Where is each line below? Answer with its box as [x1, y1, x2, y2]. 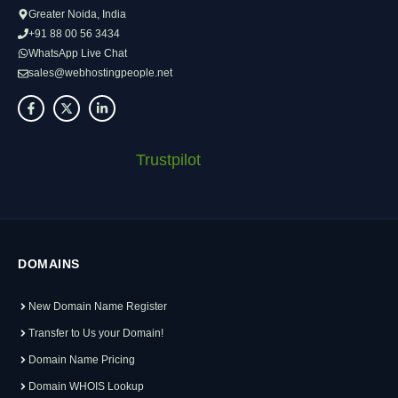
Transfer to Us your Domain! [28, 327, 163, 340]
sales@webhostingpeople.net [28, 67, 172, 80]
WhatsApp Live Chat [28, 46, 127, 60]
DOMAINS [18, 257, 80, 272]
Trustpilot [135, 151, 201, 170]
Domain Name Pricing [28, 354, 135, 367]
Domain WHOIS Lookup [28, 380, 144, 394]
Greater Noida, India [28, 7, 126, 20]
